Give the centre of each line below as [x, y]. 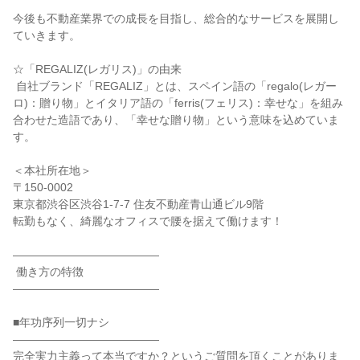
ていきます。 [47, 35]
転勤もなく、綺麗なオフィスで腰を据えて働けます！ [148, 221]
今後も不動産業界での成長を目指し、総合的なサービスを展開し [176, 18]
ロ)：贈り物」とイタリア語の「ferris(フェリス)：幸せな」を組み [178, 103]
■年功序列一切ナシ [61, 322]
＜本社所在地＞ [52, 170]
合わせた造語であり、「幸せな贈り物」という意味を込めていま [176, 120]
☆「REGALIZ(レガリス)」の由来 [97, 69]
